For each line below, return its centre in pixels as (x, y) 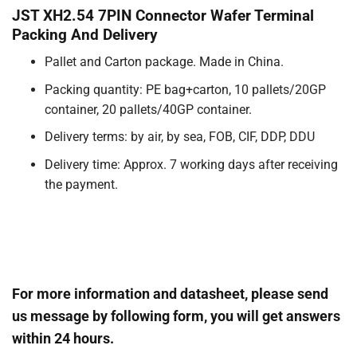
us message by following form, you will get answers (176, 316)
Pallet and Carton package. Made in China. (164, 62)
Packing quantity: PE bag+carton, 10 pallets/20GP (185, 89)
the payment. (81, 185)
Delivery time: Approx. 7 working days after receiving (191, 165)
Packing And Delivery (85, 34)
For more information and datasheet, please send (170, 293)
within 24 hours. (63, 338)
